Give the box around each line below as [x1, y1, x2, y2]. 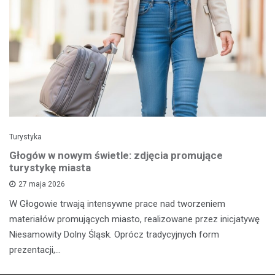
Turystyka [9, 133, 42, 142]
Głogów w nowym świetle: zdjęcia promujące [9, 149, 223, 162]
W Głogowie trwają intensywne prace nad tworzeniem [9, 198, 225, 210]
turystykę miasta [9, 161, 91, 174]
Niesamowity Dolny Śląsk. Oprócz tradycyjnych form [9, 229, 219, 241]
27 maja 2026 [18, 180, 65, 189]
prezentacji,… [9, 244, 61, 256]
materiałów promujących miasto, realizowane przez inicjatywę [9, 214, 260, 225]
